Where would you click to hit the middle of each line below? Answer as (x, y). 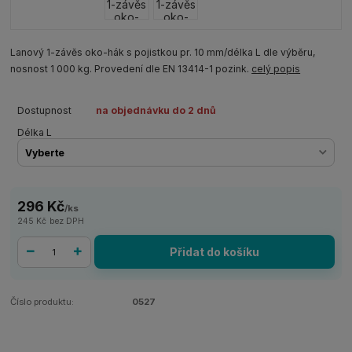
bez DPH (66, 222)
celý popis (276, 68)
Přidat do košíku (215, 252)
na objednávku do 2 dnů (156, 110)
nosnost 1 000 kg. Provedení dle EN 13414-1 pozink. (131, 68)
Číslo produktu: (42, 302)
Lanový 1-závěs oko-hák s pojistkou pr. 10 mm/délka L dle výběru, (163, 52)
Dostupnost (44, 110)
